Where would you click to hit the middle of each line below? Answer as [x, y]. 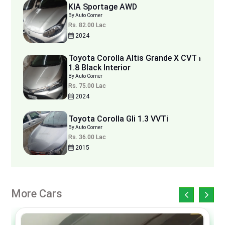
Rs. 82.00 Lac [87, 25]
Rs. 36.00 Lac [87, 137]
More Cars [37, 194]
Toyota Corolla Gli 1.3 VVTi [118, 119]
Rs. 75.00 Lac [87, 86]
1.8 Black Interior [99, 68]
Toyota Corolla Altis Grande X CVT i [135, 58]
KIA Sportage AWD [103, 7]
